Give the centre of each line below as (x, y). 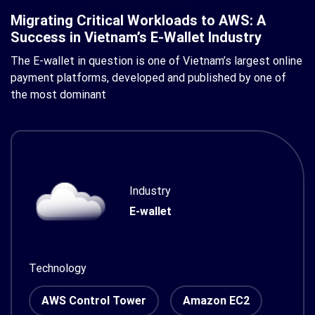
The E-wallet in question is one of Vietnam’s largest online (156, 61)
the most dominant (58, 95)
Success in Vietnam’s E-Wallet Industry (136, 37)
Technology (58, 268)
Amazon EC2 (216, 301)
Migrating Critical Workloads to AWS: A (138, 20)
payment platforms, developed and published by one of (148, 78)
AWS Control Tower (94, 301)
